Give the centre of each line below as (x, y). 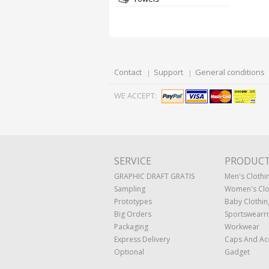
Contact (128, 72)
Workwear (242, 227)
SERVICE (133, 161)
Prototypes (133, 201)
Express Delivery (142, 239)
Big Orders (133, 214)
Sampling (130, 189)
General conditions (230, 72)
